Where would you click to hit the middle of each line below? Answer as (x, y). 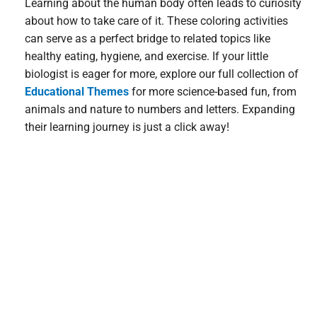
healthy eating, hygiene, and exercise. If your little (146, 56)
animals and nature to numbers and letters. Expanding (160, 109)
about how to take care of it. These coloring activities (156, 21)
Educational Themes (77, 91)
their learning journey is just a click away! (127, 127)
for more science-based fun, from (213, 91)
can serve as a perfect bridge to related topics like (148, 38)
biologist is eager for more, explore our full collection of (162, 74)
